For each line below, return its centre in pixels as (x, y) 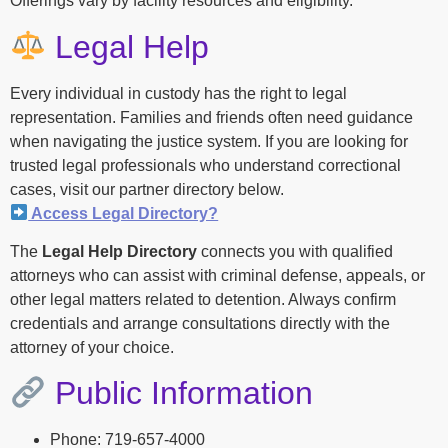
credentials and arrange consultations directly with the (200, 323)
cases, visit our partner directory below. (147, 189)
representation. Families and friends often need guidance (211, 117)
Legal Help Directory (119, 251)
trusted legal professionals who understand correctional (205, 165)
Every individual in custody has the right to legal (178, 93)
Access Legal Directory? (123, 213)
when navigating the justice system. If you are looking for (209, 141)
